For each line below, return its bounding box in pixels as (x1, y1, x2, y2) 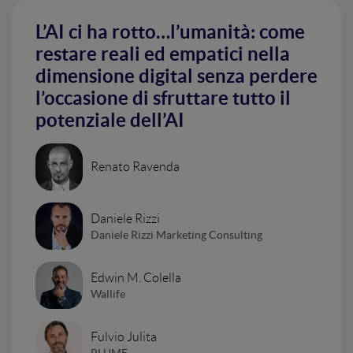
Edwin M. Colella (91, 270, 181, 284)
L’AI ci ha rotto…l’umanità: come (35, 21, 305, 43)
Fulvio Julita (91, 329, 157, 344)
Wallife (91, 287, 125, 300)
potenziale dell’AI (35, 110, 184, 131)
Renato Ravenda (91, 160, 180, 173)
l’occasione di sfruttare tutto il (35, 87, 291, 109)
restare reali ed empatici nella (35, 43, 290, 65)
